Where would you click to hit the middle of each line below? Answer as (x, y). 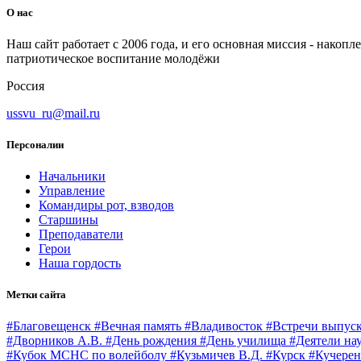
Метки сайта (36, 295)
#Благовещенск (50, 326)
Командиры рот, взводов (106, 205)
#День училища (245, 341)
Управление (72, 191)
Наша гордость (80, 263)
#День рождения (153, 341)
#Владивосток (225, 326)
